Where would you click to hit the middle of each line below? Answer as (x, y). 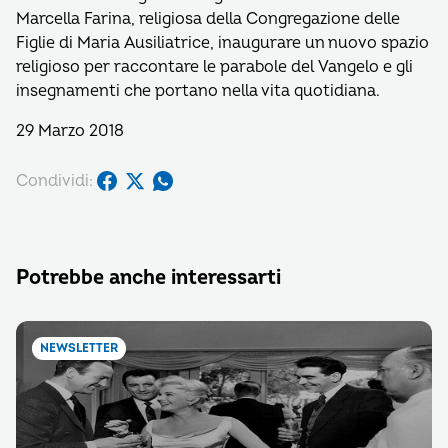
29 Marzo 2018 (70, 131)
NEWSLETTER (79, 348)
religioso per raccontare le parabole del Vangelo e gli (214, 67)
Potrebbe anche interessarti (148, 277)
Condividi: (54, 180)
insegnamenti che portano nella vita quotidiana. (198, 91)
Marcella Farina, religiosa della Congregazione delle (208, 19)
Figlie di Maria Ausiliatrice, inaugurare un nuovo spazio (222, 43)
